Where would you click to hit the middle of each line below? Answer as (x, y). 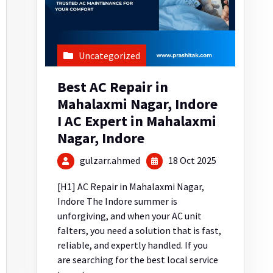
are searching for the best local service (138, 260)
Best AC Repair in (113, 87)
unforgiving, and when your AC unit (130, 216)
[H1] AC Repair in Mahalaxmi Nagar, (131, 187)
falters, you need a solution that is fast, (140, 231)
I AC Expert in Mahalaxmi (137, 121)
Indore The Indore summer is (118, 201)
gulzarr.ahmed (110, 160)
